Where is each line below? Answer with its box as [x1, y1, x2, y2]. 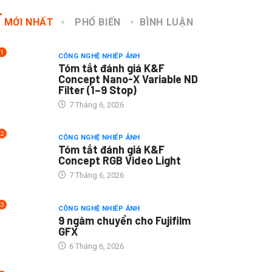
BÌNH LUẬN [140, 16, 194, 28]
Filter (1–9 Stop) [58, 83, 137, 97]
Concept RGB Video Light [58, 154, 181, 168]
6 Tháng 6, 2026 [67, 242, 124, 251]
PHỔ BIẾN [74, 16, 121, 28]
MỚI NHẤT [4, 16, 54, 28]
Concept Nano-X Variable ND [58, 72, 198, 86]
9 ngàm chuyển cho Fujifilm [58, 214, 191, 228]
